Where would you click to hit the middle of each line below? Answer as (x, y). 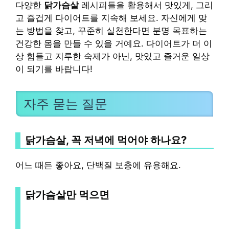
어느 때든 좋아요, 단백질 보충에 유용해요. (98, 165)
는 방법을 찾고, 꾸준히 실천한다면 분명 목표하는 (111, 31)
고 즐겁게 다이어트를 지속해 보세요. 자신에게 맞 (111, 18)
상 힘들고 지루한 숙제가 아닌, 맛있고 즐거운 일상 (112, 56)
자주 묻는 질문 (65, 104)
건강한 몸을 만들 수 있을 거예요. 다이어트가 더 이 (114, 43)
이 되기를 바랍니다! (54, 69)
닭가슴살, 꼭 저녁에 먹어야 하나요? (106, 140)
